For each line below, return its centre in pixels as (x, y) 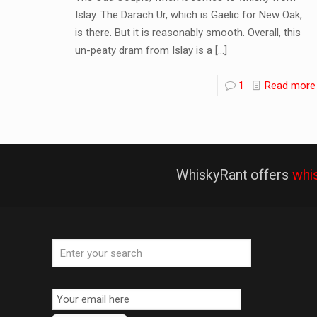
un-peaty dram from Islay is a (143, 50)
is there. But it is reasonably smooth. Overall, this (188, 32)
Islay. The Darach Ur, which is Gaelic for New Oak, (188, 15)
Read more (290, 85)
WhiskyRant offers (234, 175)
